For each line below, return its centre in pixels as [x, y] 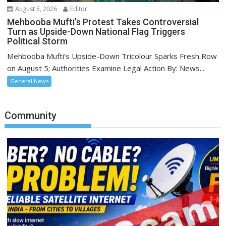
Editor [78, 9]
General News [30, 81]
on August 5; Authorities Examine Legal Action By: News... [106, 68]
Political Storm [38, 41]
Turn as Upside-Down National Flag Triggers [96, 31]
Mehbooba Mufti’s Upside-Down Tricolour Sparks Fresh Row [112, 56]
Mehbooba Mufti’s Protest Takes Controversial [103, 22]
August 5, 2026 [36, 9]
